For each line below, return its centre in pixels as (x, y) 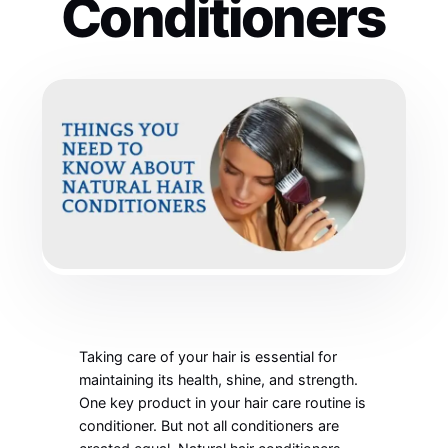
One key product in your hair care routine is (223, 403)
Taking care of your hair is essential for (208, 357)
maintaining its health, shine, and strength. (219, 380)
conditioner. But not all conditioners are (209, 426)
